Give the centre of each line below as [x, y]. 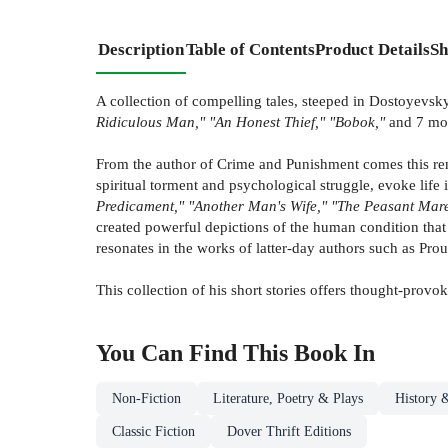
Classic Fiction [153, 432]
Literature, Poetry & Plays [288, 399]
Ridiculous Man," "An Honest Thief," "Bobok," [240, 122]
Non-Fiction [146, 399]
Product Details [372, 50]
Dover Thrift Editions [289, 432]
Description [141, 50]
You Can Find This [195, 353]
